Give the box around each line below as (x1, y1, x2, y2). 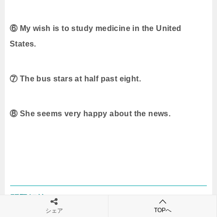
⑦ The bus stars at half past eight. (10, 75, 141, 83)
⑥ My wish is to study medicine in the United (10, 24, 182, 33)
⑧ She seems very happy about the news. (10, 109, 171, 118)
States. (10, 40, 36, 48)
